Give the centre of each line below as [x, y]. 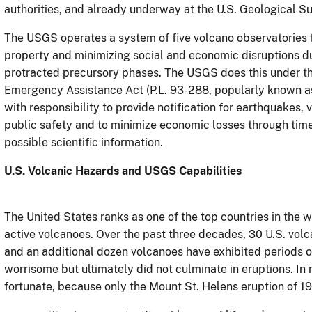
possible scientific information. [84, 142]
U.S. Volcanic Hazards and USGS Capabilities [123, 171]
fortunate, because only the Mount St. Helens [123, 286]
